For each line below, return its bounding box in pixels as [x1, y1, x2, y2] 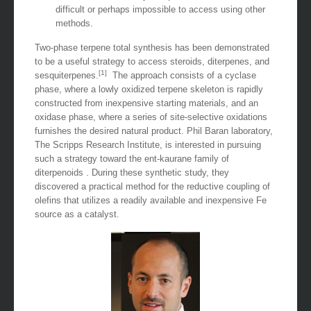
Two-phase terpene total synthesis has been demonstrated [35, 42, 269, 53]
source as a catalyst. [35, 208, 119, 219]
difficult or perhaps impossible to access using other [56, 3, 265, 15]
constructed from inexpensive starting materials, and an [35, 97, 258, 108]
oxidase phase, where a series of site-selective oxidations [35, 111, 267, 122]
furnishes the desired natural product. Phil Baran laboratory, [35, 125, 273, 136]
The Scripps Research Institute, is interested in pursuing [35, 139, 261, 150]
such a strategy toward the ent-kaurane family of [35, 153, 229, 164]
